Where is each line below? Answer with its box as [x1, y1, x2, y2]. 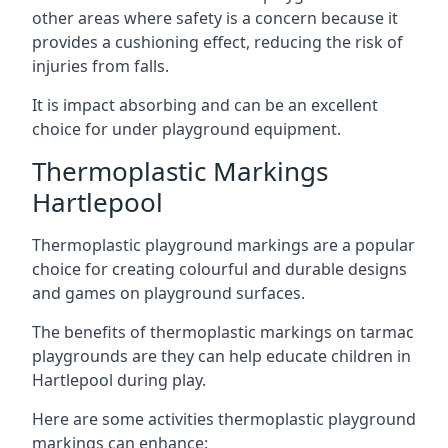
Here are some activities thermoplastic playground [32, 408, 416, 430]
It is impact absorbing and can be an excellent [32, 94, 378, 116]
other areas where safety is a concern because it [32, 7, 398, 29]
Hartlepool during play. [32, 369, 206, 391]
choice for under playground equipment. [32, 118, 341, 140]
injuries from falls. [32, 55, 169, 77]
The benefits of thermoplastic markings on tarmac [32, 321, 414, 343]
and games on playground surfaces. [32, 282, 305, 304]
